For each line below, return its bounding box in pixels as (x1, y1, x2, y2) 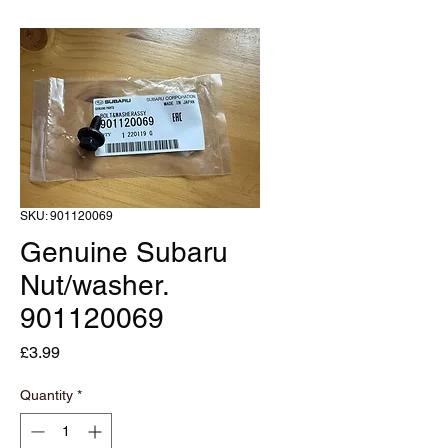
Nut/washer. (20, 269, 168, 301)
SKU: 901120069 (20, 209, 113, 223)
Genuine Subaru (20, 236, 228, 268)
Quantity (20, 387, 73, 403)
